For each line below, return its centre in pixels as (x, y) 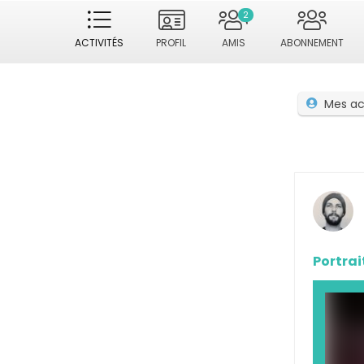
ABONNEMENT (312, 43)
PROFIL (171, 43)
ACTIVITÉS (99, 43)
